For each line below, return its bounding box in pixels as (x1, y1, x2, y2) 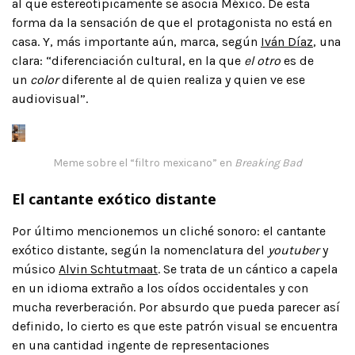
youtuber (268, 242, 323, 258)
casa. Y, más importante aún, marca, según (12, 33, 261, 49)
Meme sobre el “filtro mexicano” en (53, 155, 235, 170)
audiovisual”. (12, 90, 88, 106)
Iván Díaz (261, 33, 313, 49)
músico (12, 261, 59, 277)
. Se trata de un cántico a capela (158, 261, 338, 277)
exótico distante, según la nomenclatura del (12, 242, 268, 258)
